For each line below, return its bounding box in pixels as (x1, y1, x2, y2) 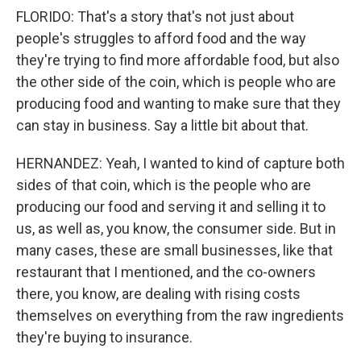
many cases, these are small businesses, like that (16, 242, 333, 259)
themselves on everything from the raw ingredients (16, 307, 344, 324)
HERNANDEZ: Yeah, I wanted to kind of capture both (16, 155, 345, 172)
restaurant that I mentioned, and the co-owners (16, 263, 316, 280)
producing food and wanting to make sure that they (16, 95, 341, 112)
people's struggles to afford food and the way (16, 30, 306, 47)
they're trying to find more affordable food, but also (16, 52, 339, 68)
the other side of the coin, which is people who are (16, 73, 336, 90)
